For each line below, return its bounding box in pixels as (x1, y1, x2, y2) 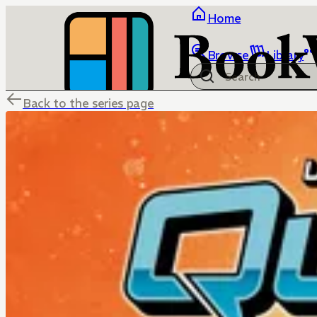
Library (265, 47, 304, 63)
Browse (207, 47, 249, 63)
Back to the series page (23, 96, 154, 111)
